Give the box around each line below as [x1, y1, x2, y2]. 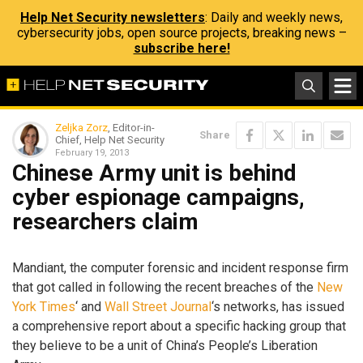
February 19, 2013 [55, 147, 129, 158]
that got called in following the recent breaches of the [12, 279, 317, 295]
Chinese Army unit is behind [12, 160, 297, 186]
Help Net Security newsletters [20, 10, 205, 25]
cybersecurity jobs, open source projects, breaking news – [16, 25, 347, 41]
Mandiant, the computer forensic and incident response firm [12, 259, 348, 275]
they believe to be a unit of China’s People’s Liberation [12, 337, 318, 353]
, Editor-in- [108, 122, 155, 134]
